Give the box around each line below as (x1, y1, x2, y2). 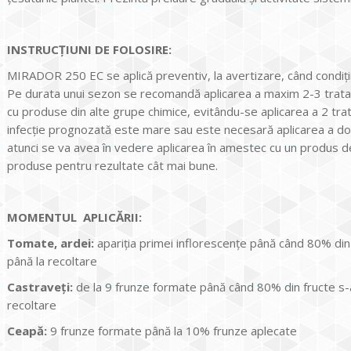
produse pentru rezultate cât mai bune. (7, 157, 218, 173)
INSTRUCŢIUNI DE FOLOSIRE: (7, 41, 172, 57)
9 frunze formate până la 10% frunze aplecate (47, 322, 297, 338)
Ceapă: (7, 322, 47, 338)
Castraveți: (7, 278, 73, 295)
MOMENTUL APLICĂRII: (7, 208, 142, 225)
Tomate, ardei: (7, 234, 94, 251)
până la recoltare (7, 252, 97, 269)
